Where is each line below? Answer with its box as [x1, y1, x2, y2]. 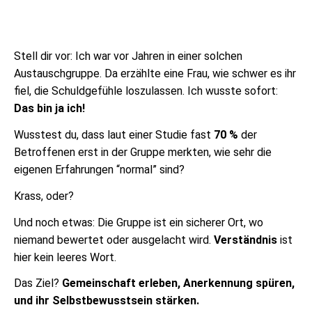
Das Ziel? [14, 276, 62, 290]
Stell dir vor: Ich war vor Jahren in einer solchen [14, 49, 242, 63]
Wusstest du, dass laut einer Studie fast [14, 128, 214, 142]
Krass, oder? [14, 189, 74, 203]
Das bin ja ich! [14, 102, 85, 116]
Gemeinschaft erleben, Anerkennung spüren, [62, 276, 295, 290]
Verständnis [214, 233, 277, 247]
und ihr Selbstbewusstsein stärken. [14, 294, 199, 308]
